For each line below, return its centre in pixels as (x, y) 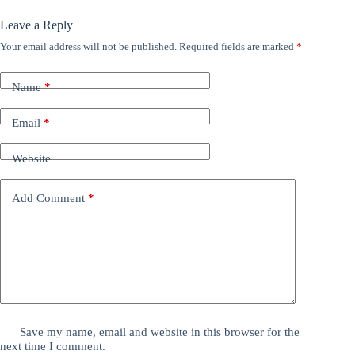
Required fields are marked (238, 46)
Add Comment (48, 198)
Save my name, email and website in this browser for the (160, 332)
